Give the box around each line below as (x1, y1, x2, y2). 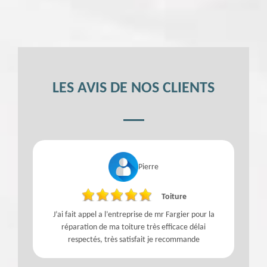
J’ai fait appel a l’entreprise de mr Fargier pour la (52, 210, 215, 220)
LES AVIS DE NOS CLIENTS (52, 80, 215, 97)
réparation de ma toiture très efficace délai (61, 223, 206, 232)
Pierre (138, 162, 159, 172)
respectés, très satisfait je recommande (67, 235, 200, 245)
